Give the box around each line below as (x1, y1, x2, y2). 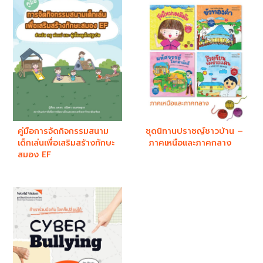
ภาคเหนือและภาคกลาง (146, 137, 231, 150)
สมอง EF (18, 149, 51, 161)
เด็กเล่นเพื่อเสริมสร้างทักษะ (18, 137, 114, 150)
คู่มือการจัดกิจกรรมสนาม (18, 125, 109, 138)
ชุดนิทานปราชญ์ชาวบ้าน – (146, 125, 243, 138)
